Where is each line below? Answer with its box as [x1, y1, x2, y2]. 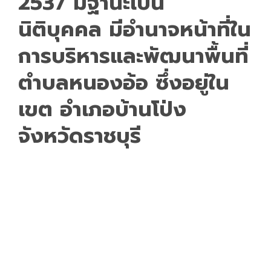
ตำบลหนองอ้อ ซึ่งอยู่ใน [18, 67, 229, 98]
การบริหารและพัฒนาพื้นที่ [18, 40, 249, 71]
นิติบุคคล [18, 13, 102, 45]
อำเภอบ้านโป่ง [60, 93, 186, 125]
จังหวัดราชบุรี [18, 120, 141, 151]
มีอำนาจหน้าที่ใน [102, 13, 251, 45]
